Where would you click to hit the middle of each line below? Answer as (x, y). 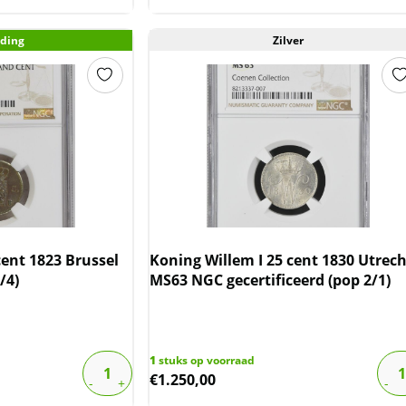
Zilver (289, 40)
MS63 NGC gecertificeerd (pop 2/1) (270, 280)
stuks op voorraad (205, 360)
